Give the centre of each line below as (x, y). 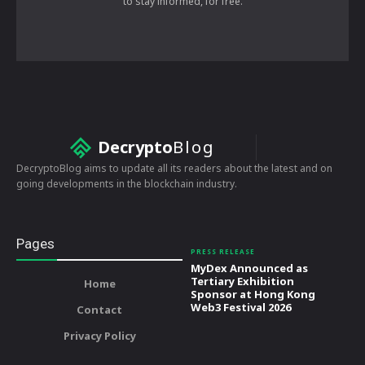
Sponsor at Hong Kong (253, 295)
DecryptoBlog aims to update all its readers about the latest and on (174, 169)
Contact (99, 310)
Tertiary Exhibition (242, 281)
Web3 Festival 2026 (241, 308)
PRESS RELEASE (223, 252)
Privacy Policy (99, 336)
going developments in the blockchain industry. (127, 184)
